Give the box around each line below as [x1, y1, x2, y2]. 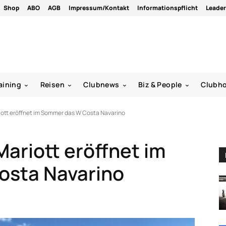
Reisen [40, 79, 65, 89]
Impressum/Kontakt [69, 4, 129, 12]
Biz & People [138, 79, 182, 89]
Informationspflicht [137, 4, 198, 12]
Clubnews [83, 79, 120, 89]
